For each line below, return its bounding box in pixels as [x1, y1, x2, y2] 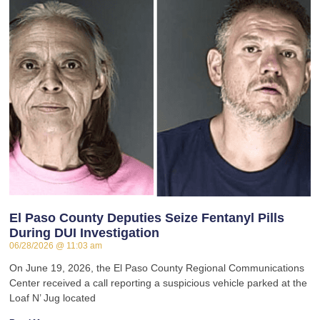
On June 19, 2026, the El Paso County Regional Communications [9, 262, 305, 274]
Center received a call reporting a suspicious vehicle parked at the [9, 277, 308, 289]
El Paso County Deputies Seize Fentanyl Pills [9, 211, 285, 226]
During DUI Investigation [9, 226, 160, 241]
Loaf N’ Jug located [9, 292, 96, 304]
